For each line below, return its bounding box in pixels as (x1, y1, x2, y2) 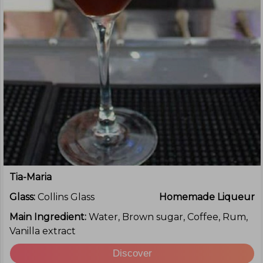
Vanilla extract (9, 225, 76, 237)
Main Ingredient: (9, 211, 89, 222)
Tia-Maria (9, 171, 52, 183)
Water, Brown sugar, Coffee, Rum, (89, 211, 248, 222)
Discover (112, 248, 152, 259)
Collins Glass (38, 191, 95, 203)
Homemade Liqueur (159, 191, 255, 203)
